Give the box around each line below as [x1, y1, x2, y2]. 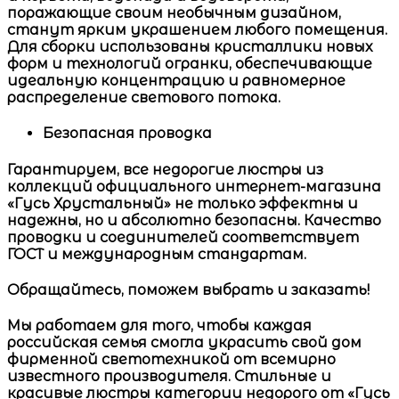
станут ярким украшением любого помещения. [7, 21, 387, 39]
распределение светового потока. [7, 89, 281, 107]
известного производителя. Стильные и [7, 368, 331, 386]
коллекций [7, 177, 96, 195]
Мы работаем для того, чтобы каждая [7, 317, 312, 335]
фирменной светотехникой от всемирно [7, 351, 336, 369]
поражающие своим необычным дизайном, [7, 4, 341, 22]
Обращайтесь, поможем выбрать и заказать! [7, 281, 370, 298]
